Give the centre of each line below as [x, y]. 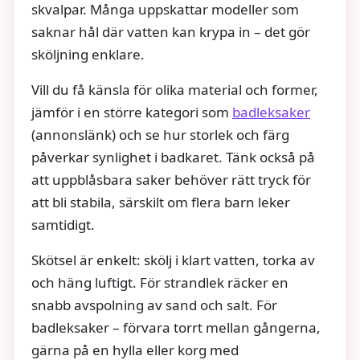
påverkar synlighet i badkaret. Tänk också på [173, 157]
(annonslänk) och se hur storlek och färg [160, 134]
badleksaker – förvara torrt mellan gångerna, [176, 327]
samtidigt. [63, 224]
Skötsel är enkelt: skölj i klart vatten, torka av [173, 260]
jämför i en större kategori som [132, 112]
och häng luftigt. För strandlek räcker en [160, 282]
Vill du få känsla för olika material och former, [175, 89]
